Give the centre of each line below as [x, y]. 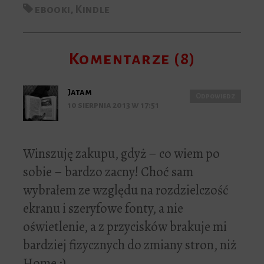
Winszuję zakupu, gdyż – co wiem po [121, 154]
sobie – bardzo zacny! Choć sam [108, 172]
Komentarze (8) [132, 59]
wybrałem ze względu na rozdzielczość [126, 190]
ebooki [52, 10]
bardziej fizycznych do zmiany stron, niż [130, 245]
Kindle [93, 10]
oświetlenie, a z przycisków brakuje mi [125, 227]
